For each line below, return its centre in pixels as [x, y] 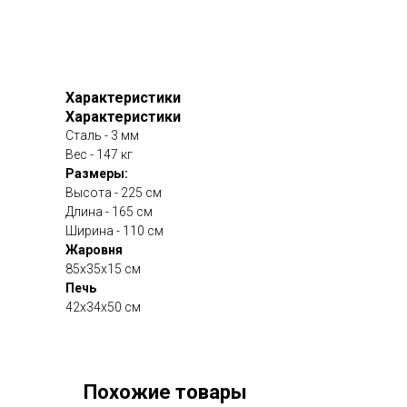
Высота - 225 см [114, 193]
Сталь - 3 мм [102, 136]
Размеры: [97, 174]
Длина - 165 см [109, 212]
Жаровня [94, 250]
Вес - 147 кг [99, 155]
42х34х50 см [103, 308]
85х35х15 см [103, 269]
